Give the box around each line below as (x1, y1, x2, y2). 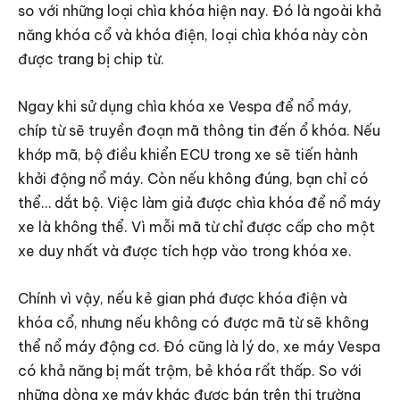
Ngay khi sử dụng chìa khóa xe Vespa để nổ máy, (18, 97, 352, 116)
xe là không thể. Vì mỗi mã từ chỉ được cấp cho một (18, 218, 375, 237)
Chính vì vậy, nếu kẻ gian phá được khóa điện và (18, 289, 347, 308)
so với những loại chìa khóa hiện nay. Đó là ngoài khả (18, 2, 381, 21)
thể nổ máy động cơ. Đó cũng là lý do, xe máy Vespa (18, 337, 380, 356)
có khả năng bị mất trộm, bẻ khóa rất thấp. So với (18, 362, 362, 380)
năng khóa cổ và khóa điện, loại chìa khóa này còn (18, 26, 368, 45)
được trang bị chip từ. (18, 50, 168, 69)
